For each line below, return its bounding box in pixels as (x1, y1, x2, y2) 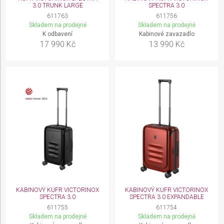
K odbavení (42, 30, 72, 37)
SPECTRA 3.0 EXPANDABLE (129, 193, 204, 200)
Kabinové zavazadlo (138, 30, 194, 37)
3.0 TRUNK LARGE (32, 2, 83, 9)
